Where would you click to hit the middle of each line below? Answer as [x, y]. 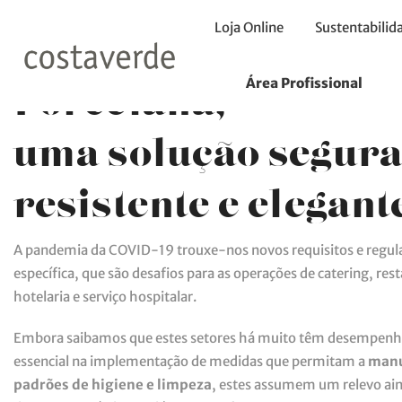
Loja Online [249, 27]
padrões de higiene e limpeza [113, 384]
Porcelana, [120, 92]
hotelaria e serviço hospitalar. [105, 297]
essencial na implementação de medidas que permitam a [191, 361]
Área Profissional [304, 83]
